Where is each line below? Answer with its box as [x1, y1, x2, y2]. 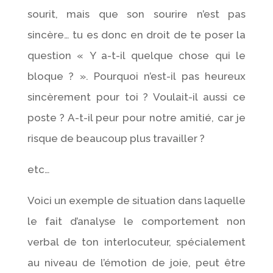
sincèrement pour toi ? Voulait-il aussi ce [27, 90, 246, 103]
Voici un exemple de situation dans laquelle [27, 194, 246, 207]
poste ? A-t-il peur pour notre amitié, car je [27, 111, 246, 124]
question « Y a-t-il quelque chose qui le [27, 49, 246, 62]
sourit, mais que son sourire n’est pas [27, 7, 246, 20]
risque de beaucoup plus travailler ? [27, 132, 205, 144]
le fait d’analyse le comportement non [27, 214, 246, 227]
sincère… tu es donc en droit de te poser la [27, 28, 246, 41]
